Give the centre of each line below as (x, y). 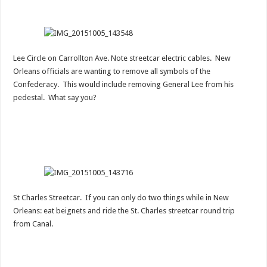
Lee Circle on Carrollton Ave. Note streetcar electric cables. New (122, 58)
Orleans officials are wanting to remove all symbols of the (112, 71)
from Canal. (33, 223)
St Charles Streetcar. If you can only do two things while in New (121, 197)
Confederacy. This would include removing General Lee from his (124, 84)
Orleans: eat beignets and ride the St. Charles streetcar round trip (124, 210)
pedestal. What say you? (55, 97)
